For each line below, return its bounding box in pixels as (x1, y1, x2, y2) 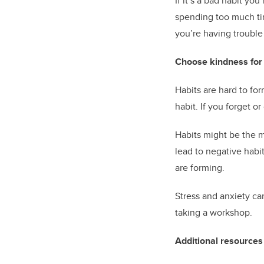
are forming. (175, 161, 225, 174)
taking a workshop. (175, 206, 252, 219)
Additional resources (175, 234, 263, 247)
